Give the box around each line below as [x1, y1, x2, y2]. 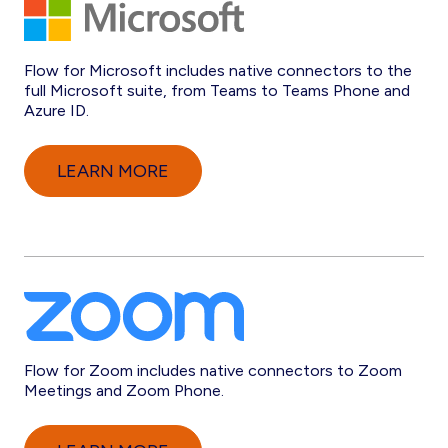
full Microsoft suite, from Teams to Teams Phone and [24, 81, 410, 100]
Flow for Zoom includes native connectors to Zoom [24, 361, 402, 380]
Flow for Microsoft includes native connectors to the [24, 61, 412, 80]
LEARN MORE [57, 160, 169, 182]
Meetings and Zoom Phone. [24, 381, 224, 400]
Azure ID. [24, 101, 89, 120]
